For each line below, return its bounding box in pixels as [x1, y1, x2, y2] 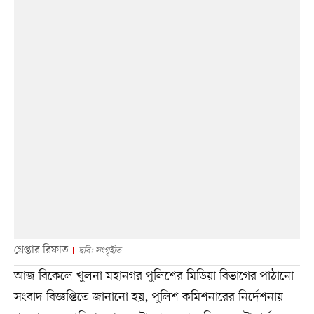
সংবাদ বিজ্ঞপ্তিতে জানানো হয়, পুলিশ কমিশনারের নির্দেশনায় [13, 288, 283, 306]
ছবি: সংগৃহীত [78, 244, 121, 257]
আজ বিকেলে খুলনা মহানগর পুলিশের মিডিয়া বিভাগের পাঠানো [13, 267, 294, 285]
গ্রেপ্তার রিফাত [13, 242, 69, 258]
